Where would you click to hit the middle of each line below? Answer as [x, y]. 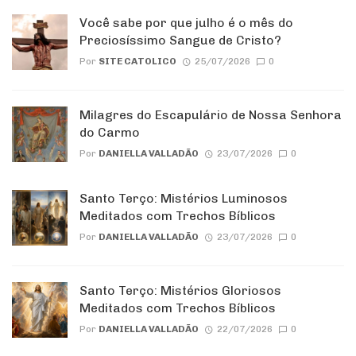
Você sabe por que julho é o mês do [186, 23]
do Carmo [110, 133]
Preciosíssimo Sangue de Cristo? [180, 41]
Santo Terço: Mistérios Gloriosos [180, 291]
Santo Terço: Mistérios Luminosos [184, 199]
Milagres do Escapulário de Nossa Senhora [211, 115]
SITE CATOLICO [137, 62]
